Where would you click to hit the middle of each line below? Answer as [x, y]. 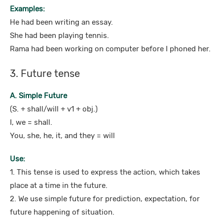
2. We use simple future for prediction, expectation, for [105, 199]
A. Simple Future [38, 96]
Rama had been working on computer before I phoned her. [110, 49]
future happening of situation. [62, 212]
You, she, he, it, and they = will [62, 136]
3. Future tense [45, 74]
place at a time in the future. [59, 185]
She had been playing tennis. [59, 36]
